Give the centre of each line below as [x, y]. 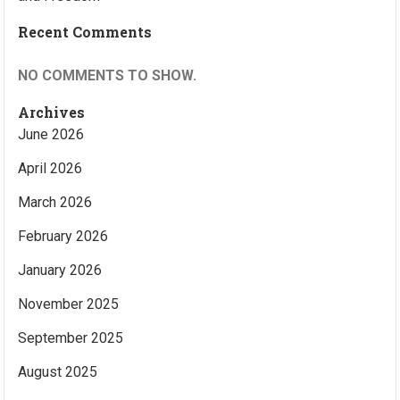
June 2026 [51, 134]
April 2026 [50, 168]
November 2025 [69, 304]
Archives [52, 112]
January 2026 [60, 270]
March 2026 [55, 202]
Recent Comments [85, 31]
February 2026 [63, 236]
